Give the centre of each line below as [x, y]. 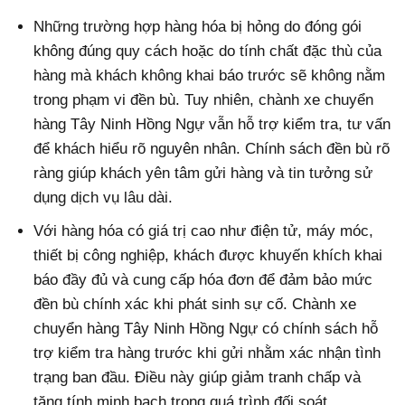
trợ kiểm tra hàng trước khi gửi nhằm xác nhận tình [207, 353]
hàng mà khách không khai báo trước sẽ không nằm [210, 75]
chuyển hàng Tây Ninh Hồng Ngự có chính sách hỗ [206, 328]
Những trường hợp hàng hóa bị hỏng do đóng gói [198, 26]
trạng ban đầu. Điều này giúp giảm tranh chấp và [198, 377]
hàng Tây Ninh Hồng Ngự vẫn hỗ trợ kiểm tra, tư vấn [212, 124]
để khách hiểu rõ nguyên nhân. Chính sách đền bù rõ [212, 148]
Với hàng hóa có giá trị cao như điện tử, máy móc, [204, 231]
